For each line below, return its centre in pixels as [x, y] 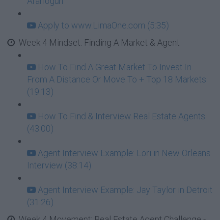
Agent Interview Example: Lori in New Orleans [124, 153]
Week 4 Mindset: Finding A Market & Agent [99, 42]
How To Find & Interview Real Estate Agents [122, 116]
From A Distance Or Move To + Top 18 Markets [117, 79]
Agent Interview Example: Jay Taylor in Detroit [125, 190]
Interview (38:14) [59, 165]
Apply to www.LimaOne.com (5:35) [103, 25]
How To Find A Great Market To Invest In [115, 67]
